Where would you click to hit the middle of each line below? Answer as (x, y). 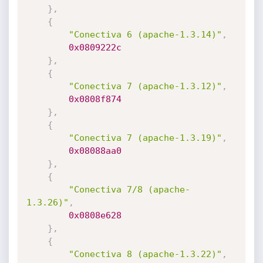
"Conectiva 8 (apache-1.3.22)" (145, 254)
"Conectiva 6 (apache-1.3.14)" (145, 35)
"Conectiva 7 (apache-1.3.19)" (145, 138)
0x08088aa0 (95, 151)
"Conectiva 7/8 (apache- (129, 190)
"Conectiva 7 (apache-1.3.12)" (145, 86)
